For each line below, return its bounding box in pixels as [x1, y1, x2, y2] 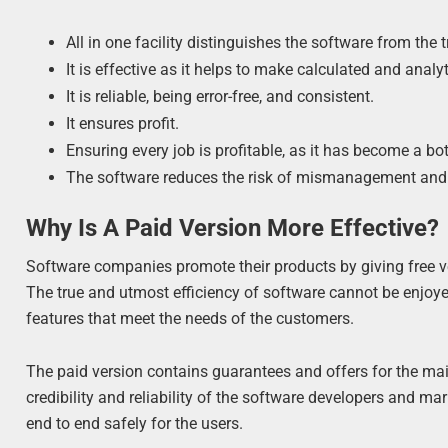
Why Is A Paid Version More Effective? [26, 213, 440, 242]
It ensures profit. [66, 113, 180, 133]
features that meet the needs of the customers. [26, 308, 355, 328]
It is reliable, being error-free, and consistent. [66, 86, 375, 106]
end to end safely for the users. [26, 413, 244, 433]
